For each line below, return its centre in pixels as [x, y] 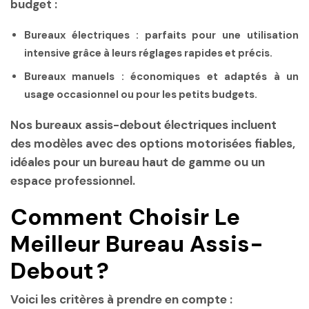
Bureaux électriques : [81, 36]
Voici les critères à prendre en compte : [121, 299]
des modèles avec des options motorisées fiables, [153, 144]
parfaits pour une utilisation [219, 36]
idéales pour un [55, 162]
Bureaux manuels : [74, 76]
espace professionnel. [73, 181]
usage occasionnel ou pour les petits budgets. [141, 94]
